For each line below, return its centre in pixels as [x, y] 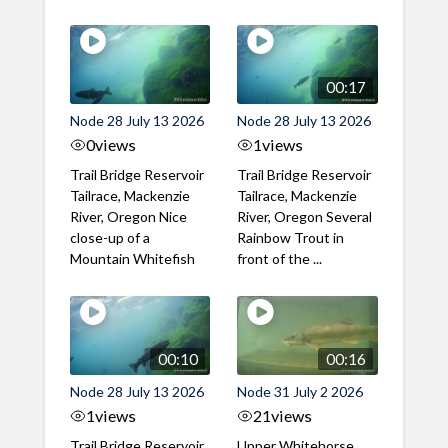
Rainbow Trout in [291, 238]
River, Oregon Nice [128, 217]
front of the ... [280, 259]
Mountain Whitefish [135, 259]
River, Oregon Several [305, 217]
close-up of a [109, 238]
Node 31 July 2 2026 [300, 392]
